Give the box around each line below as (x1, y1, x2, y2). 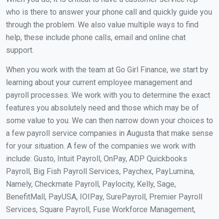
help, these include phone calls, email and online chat (6, 32, 186, 42)
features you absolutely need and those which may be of (6, 103, 199, 112)
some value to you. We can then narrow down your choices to (6, 115, 213, 125)
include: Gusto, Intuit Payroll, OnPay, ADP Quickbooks (6, 153, 187, 163)
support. (6, 45, 34, 55)
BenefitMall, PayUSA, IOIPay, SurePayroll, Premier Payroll (6, 192, 202, 201)
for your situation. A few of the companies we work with (6, 141, 196, 151)
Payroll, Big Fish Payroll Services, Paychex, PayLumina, (6, 166, 195, 176)
